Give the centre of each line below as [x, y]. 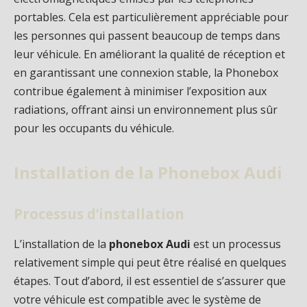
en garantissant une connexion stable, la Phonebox [146, 73]
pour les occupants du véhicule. [94, 128]
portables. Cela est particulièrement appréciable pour [151, 17]
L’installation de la [61, 244]
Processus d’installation [99, 214]
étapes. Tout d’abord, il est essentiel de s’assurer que [150, 281]
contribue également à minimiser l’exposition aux [140, 91]
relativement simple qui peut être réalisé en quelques [150, 262]
